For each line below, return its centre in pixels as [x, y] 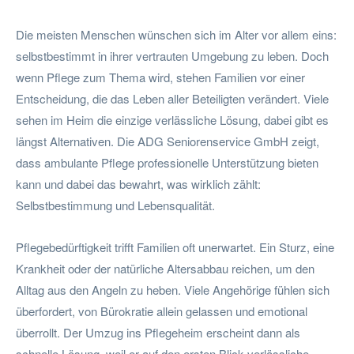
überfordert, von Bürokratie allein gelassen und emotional [162, 311]
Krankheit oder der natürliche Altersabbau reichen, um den [165, 268]
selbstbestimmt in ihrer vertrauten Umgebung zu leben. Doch [172, 55]
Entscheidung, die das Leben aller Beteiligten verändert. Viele [172, 98]
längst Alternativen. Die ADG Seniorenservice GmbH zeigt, [168, 141]
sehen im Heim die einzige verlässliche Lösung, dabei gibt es [172, 119]
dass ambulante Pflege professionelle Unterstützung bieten [167, 162]
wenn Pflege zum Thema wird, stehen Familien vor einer [160, 77]
